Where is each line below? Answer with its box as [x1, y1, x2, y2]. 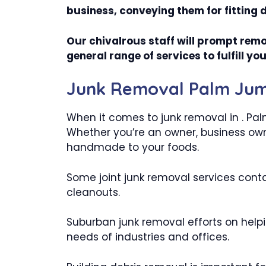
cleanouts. [66, 185, 120, 199]
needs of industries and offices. [66, 230, 229, 244]
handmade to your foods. [66, 140, 199, 154]
